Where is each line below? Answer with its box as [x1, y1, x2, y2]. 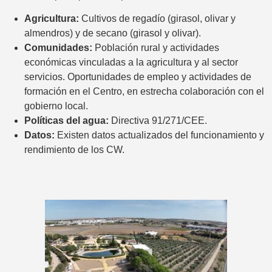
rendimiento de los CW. [24, 144, 124, 155]
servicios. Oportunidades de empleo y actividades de [24, 72, 251, 83]
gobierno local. [24, 101, 88, 112]
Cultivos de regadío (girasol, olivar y [79, 13, 236, 24]
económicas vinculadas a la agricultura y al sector [24, 57, 238, 68]
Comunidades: [24, 42, 92, 53]
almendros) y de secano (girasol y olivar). [24, 28, 201, 39]
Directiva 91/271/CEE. [109, 115, 207, 126]
